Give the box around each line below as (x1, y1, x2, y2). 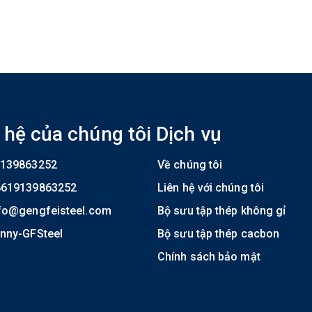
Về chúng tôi (157, 157, 223, 171)
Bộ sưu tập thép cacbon (157, 226, 280, 240)
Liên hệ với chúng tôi (157, 180, 265, 194)
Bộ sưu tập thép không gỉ (157, 203, 286, 217)
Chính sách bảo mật (157, 249, 260, 263)
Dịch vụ (156, 122, 221, 146)
